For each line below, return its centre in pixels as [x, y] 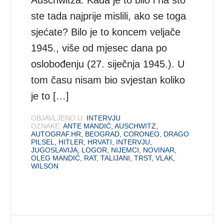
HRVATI [100, 142]
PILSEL [43, 142]
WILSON [45, 166]
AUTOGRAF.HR [56, 134]
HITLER [71, 142]
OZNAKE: [46, 126]
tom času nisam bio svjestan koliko [108, 80]
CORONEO [142, 134]
